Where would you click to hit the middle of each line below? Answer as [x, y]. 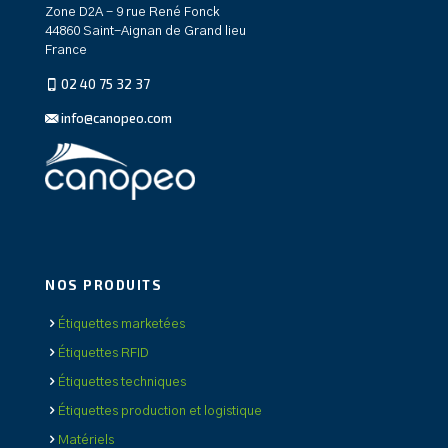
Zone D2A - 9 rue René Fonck [132, 12]
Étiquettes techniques [122, 382]
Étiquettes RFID [103, 353]
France [66, 50]
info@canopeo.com [115, 118]
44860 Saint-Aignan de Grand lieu [145, 31]
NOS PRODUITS [103, 284]
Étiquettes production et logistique [160, 411]
